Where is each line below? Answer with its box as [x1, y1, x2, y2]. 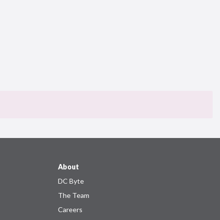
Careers [57, 205, 82, 214]
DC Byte [57, 177, 84, 185]
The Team [57, 191, 89, 199]
